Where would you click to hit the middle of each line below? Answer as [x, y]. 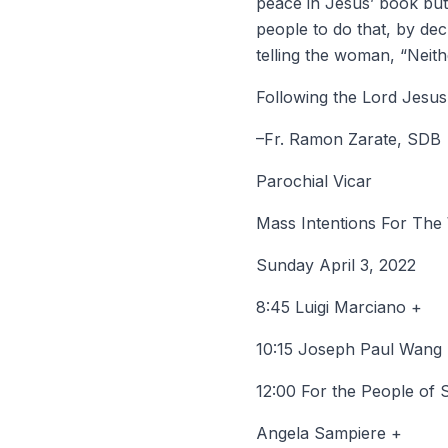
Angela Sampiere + [329, 433]
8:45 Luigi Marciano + [339, 307]
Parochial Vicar [314, 181]
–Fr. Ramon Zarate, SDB [348, 139]
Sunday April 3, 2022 [336, 265]
